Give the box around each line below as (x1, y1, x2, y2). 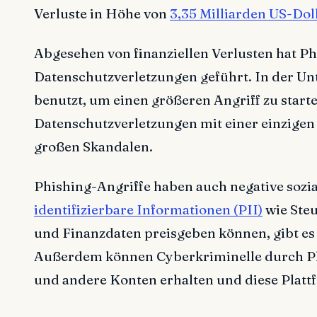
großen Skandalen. (34, 138, 153, 156)
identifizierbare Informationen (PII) (34, 200, 263, 218)
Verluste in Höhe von (34, 5, 170, 23)
